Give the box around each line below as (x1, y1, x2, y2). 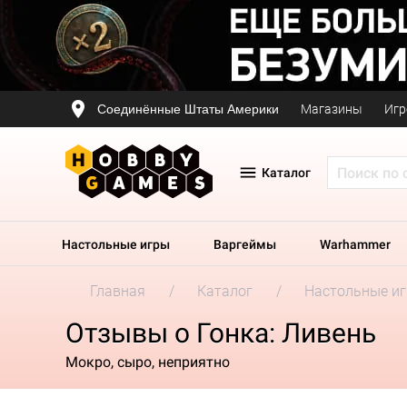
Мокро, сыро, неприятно (65, 352, 230, 371)
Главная (90, 283, 145, 300)
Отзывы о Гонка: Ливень (65, 317, 376, 349)
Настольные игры (62, 237, 170, 252)
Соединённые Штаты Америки (97, 101, 279, 116)
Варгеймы (213, 237, 276, 252)
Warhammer (320, 237, 391, 252)
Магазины (301, 102, 362, 116)
